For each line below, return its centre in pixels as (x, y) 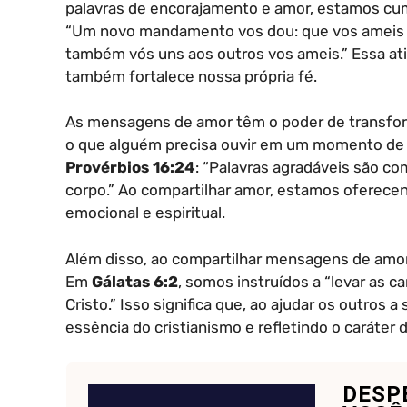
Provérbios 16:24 (130, 168)
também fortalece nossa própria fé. (191, 76)
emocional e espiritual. (145, 213)
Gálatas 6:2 (135, 281)
